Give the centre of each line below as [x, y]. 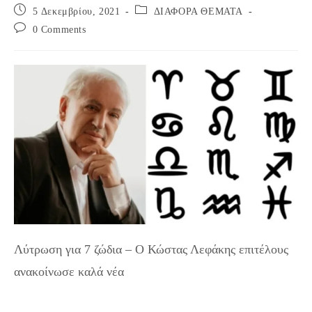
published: [36, 23]
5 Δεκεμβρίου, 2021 [76, 11]
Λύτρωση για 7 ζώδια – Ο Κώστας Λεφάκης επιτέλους [151, 250]
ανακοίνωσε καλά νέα [69, 272]
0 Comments [59, 30]
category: [155, 23]
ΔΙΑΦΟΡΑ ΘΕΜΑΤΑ [198, 11]
